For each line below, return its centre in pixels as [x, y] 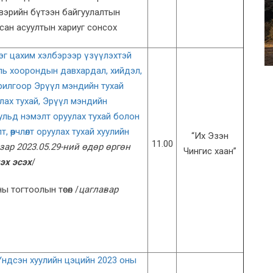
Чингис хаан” [210, 151]
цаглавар [98, 190]
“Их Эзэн [210, 136]
